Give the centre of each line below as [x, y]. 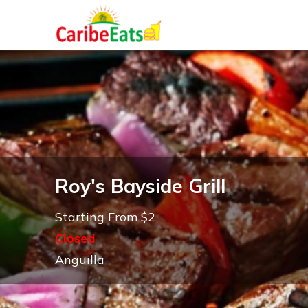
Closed [75, 238]
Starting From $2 [105, 217]
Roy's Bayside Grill [140, 186]
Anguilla [80, 260]
